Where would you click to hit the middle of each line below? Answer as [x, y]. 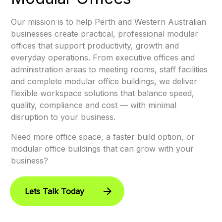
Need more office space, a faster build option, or [103, 137]
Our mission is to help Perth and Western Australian [109, 22]
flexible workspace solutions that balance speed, [103, 93]
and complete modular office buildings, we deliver [104, 81]
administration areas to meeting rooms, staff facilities [110, 69]
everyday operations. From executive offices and [103, 57]
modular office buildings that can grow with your [103, 148]
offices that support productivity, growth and [95, 45]
